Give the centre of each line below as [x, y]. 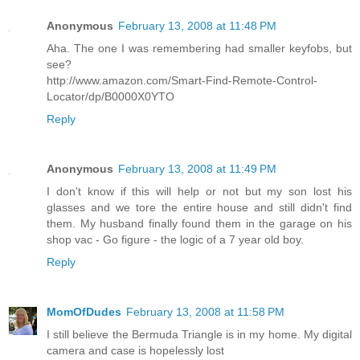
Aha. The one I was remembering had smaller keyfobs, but [199, 49]
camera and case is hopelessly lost [135, 351]
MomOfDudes [84, 312]
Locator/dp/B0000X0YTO [110, 97]
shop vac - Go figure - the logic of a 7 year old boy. [175, 240]
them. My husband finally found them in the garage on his [199, 224]
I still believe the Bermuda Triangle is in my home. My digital [199, 335]
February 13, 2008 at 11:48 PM [197, 26]
